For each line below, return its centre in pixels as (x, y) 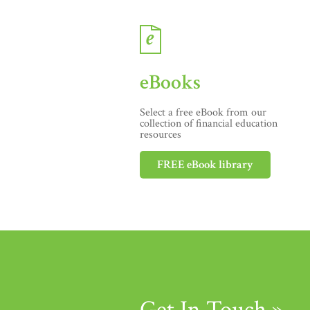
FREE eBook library (205, 165)
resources (161, 135)
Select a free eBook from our (203, 112)
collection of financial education (209, 124)
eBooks (170, 83)
